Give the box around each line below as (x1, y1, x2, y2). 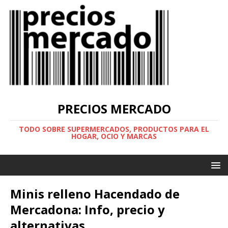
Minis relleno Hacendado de (10, 185, 180, 202)
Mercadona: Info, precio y (10, 201, 165, 218)
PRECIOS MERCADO (57, 100, 171, 117)
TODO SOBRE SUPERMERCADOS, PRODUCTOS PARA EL (19, 124, 209, 134)
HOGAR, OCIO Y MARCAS (71, 131, 157, 141)
